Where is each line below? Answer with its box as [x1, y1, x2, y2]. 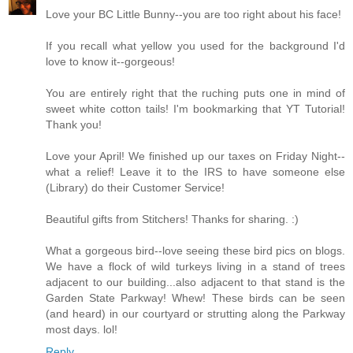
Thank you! [46, 117, 102, 131]
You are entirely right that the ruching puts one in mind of [46, 86, 345, 99]
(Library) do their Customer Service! [46, 180, 225, 194]
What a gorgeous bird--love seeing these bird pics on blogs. [46, 243, 345, 257]
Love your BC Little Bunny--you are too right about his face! [46, 7, 341, 20]
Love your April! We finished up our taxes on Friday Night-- [46, 149, 345, 162]
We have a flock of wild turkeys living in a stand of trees [46, 259, 345, 273]
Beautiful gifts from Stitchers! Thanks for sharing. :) [46, 212, 299, 225]
